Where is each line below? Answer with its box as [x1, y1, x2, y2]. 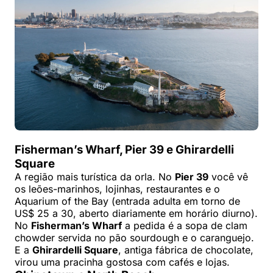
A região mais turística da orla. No [15, 171, 175, 183]
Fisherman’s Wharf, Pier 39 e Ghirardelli [15, 143, 234, 157]
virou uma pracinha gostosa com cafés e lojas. [15, 256, 230, 269]
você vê [208, 171, 248, 183]
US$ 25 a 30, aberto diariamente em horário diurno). [15, 207, 258, 220]
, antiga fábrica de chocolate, [118, 244, 253, 257]
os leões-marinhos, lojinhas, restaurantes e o [15, 183, 220, 196]
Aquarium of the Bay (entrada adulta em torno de [15, 195, 240, 208]
